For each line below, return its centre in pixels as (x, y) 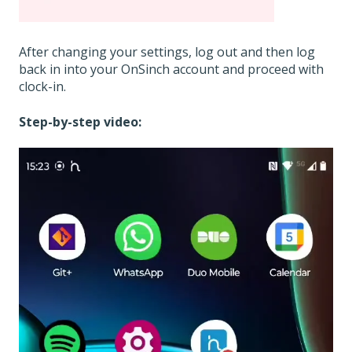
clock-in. (42, 87)
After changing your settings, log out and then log (167, 52)
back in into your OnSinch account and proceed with (171, 70)
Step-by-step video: (80, 121)
